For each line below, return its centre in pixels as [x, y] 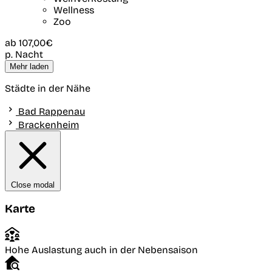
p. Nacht [24, 54]
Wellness [74, 10]
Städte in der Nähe [48, 88]
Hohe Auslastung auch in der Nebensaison [101, 250]
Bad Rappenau [50, 111]
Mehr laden [29, 66]
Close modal [33, 185]
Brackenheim [47, 124]
